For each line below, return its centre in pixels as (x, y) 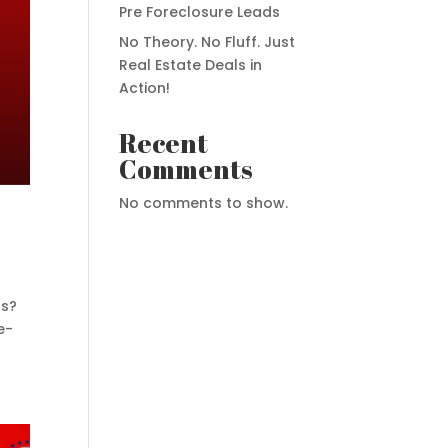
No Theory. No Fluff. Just (207, 42)
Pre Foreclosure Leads (200, 12)
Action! (145, 88)
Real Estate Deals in (191, 65)
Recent (164, 143)
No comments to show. (204, 203)
